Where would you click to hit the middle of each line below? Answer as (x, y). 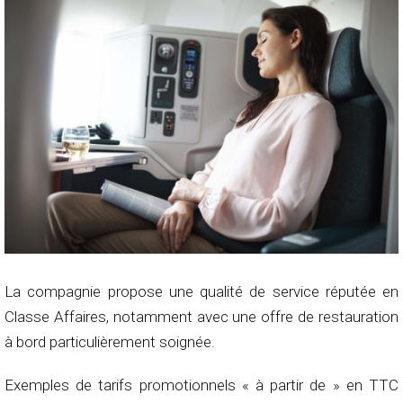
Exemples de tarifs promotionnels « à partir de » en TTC (201, 385)
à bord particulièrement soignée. (110, 341)
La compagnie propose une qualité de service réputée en (201, 291)
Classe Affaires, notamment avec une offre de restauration (201, 316)
